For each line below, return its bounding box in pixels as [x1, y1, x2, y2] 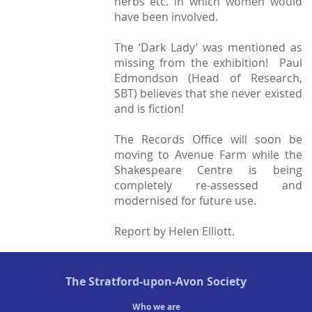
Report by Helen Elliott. [114, 224, 235, 240]
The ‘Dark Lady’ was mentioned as [114, 40, 302, 56]
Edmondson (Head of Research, [114, 70, 302, 86]
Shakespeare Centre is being [114, 162, 302, 178]
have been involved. [114, 9, 218, 25]
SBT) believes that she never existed [114, 86, 302, 102]
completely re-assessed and [114, 178, 302, 194]
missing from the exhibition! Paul [114, 55, 302, 71]
